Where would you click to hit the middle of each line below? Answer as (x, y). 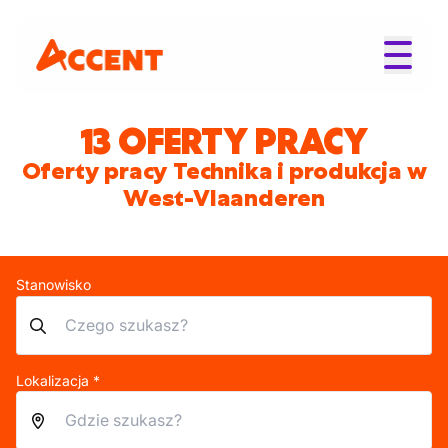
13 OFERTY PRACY (224, 141)
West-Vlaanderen (223, 198)
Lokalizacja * (58, 380)
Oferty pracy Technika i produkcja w (224, 171)
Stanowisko (53, 284)
